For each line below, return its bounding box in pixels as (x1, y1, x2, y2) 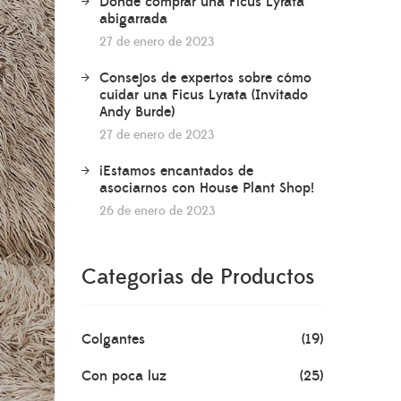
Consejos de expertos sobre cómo (99, 69, 311, 87)
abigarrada (99, 10, 167, 28)
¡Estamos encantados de (99, 162, 253, 180)
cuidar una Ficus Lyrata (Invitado (99, 86, 308, 104)
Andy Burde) (99, 103, 175, 121)
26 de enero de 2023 (99, 203, 216, 219)
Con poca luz (81, 367, 166, 385)
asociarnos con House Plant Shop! (99, 179, 314, 197)
